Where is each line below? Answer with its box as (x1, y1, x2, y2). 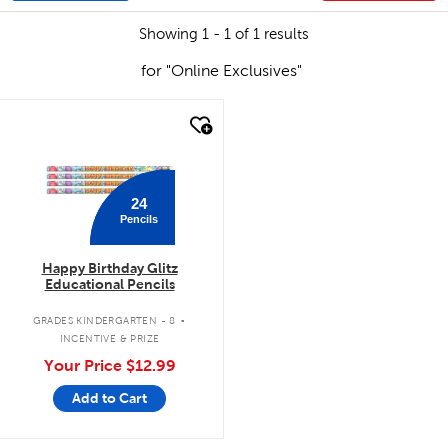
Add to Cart (72, 389, 147, 406)
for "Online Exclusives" (140, 61, 302, 79)
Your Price (43, 356, 126, 374)
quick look (43, 114, 115, 131)
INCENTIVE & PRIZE (59, 333, 160, 344)
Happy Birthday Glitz (41, 259, 178, 276)
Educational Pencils (44, 275, 175, 292)
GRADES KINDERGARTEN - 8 (32, 315, 176, 326)
